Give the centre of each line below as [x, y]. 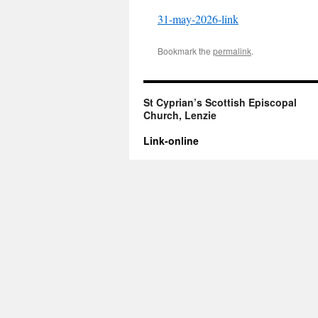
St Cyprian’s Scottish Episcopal [220, 102]
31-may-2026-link [198, 19]
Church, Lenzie [180, 115]
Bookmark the [185, 51]
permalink [232, 51]
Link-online [171, 141]
